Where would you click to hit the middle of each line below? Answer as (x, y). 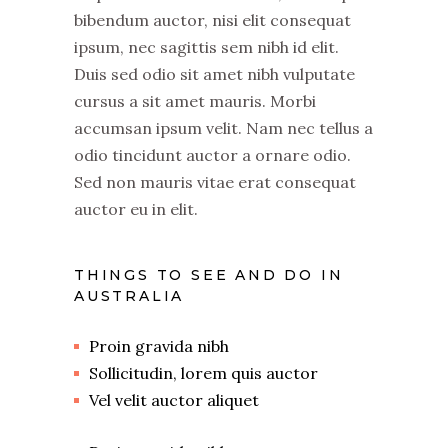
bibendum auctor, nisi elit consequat (212, 20)
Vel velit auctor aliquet (174, 400)
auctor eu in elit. (136, 209)
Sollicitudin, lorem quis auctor (203, 373)
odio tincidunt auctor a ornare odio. (212, 155)
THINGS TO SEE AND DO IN (209, 275)
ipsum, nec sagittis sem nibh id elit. (206, 47)
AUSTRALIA (129, 296)
